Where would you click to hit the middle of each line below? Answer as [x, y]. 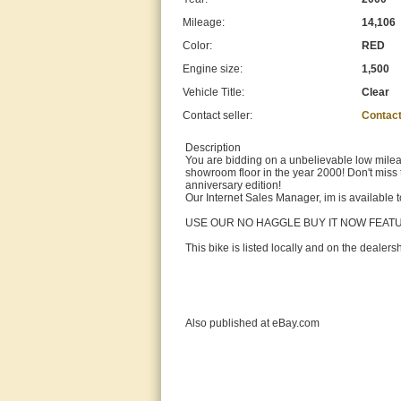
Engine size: [213, 69]
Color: [197, 46]
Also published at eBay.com [252, 324]
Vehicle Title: [213, 93]
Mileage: [204, 23]
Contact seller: [218, 116]
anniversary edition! [233, 186]
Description [213, 148]
